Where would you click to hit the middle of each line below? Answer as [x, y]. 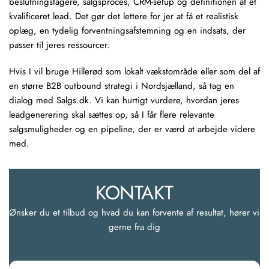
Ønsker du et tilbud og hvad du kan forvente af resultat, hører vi [134, 213]
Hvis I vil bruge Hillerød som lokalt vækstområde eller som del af [134, 71]
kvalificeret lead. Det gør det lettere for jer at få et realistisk [124, 16]
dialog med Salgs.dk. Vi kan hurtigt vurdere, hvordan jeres [124, 100]
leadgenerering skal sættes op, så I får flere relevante [112, 115]
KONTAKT [134, 193]
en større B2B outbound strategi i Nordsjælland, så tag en [122, 86]
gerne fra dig [134, 227]
